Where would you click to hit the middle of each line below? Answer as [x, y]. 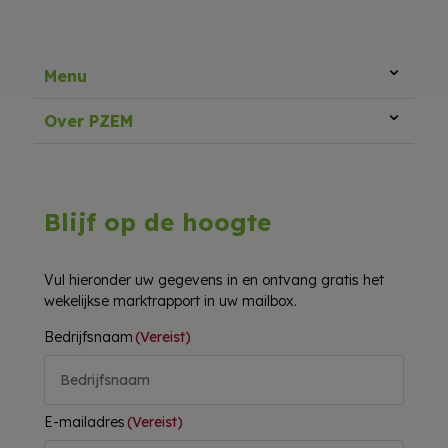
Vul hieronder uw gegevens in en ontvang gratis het [214, 279]
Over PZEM [89, 120]
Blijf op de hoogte [158, 221]
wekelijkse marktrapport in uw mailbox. [171, 300]
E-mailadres [85, 421]
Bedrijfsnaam [89, 336]
